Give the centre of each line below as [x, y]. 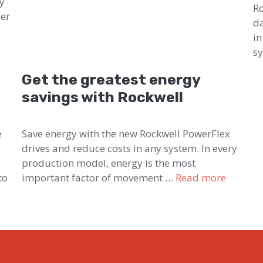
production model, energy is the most [109, 163]
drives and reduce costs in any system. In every [130, 148]
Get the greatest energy [111, 79]
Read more [201, 177]
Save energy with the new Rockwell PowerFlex [126, 133]
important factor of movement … [99, 177]
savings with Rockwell [103, 97]
